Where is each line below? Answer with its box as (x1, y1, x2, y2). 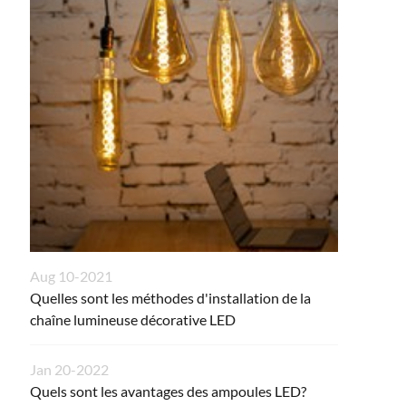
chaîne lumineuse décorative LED (30, 311, 236, 329)
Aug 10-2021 (30, 267, 112, 285)
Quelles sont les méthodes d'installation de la (30, 289, 311, 307)
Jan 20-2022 (30, 361, 109, 379)
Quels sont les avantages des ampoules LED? (30, 382, 306, 401)
